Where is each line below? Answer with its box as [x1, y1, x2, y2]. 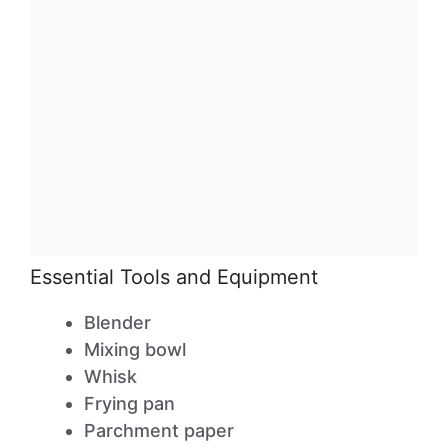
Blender [84, 312, 151, 333]
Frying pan [84, 393, 175, 414]
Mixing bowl [84, 339, 186, 360]
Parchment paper [84, 420, 234, 441]
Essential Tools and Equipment [30, 265, 318, 289]
